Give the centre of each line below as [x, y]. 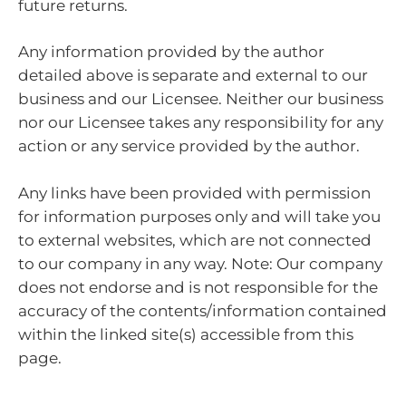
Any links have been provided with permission [194, 193]
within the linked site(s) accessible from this [186, 334]
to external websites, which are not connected [195, 240]
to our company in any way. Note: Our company [200, 263]
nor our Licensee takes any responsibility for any [201, 123]
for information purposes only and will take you [199, 216]
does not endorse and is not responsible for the [198, 287]
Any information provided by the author [171, 52]
